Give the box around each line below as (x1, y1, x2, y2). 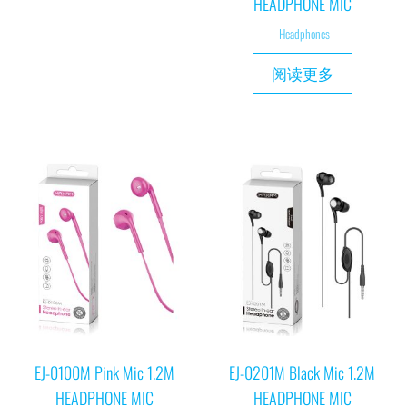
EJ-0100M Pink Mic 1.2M (35, 360, 175, 384)
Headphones (279, 25, 331, 44)
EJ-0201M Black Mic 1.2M (229, 360, 376, 384)
